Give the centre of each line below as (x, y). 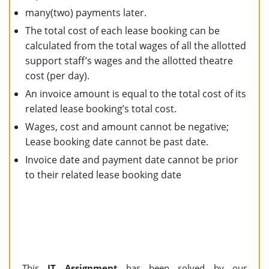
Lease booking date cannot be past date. (117, 141)
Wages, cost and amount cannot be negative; (127, 126)
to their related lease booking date (103, 174)
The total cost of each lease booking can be (122, 30)
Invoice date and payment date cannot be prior (132, 159)
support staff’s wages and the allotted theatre (129, 60)
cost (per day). (57, 75)
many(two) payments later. (86, 12)
